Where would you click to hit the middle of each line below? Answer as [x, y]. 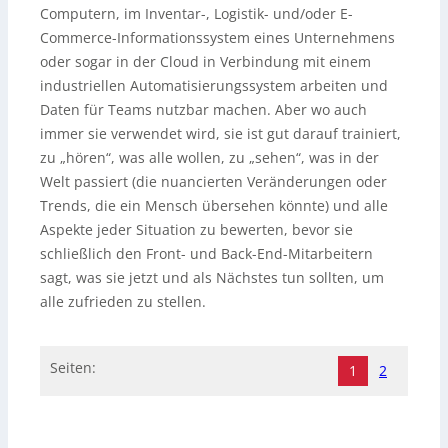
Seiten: [73, 367]
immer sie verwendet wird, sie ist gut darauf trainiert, [220, 133]
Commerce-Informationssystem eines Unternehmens [217, 37]
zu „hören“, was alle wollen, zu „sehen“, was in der [209, 157]
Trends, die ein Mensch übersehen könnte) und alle [214, 205]
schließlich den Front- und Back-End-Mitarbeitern [206, 253]
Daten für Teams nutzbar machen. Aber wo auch [203, 109]
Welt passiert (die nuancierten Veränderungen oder [213, 181]
